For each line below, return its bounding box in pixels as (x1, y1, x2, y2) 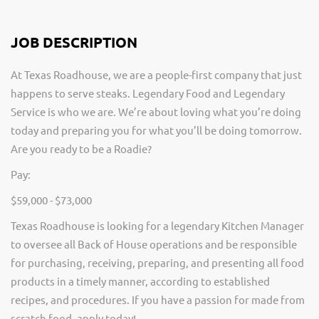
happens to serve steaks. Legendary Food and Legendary (11, 86, 285, 100)
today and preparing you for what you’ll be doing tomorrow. (11, 123, 302, 137)
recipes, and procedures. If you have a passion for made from (11, 293, 305, 306)
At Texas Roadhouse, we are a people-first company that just (11, 68, 302, 81)
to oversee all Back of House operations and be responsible (11, 237, 297, 251)
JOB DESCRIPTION (11, 33, 137, 51)
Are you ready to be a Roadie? (11, 142, 152, 155)
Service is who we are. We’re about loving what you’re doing (11, 105, 301, 118)
